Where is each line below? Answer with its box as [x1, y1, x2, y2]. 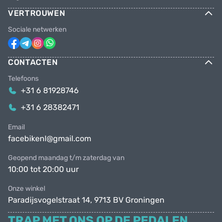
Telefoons [8, 74, 39, 83]
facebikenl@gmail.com [8, 133, 91, 143]
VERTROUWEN [8, 8, 65, 18]
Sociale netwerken [8, 25, 66, 34]
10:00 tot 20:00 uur [8, 164, 79, 174]
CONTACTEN [8, 57, 58, 67]
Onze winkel [8, 184, 45, 193]
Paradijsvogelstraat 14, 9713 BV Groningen [8, 195, 165, 205]
